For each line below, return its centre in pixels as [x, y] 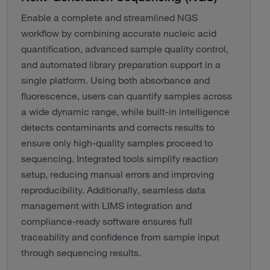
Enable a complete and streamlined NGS [109, 17]
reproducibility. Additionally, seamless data [113, 190]
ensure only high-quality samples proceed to [117, 143]
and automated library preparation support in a [121, 64]
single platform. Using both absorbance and [115, 80]
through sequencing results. [81, 253]
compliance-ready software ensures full [106, 221]
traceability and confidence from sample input [120, 237]
